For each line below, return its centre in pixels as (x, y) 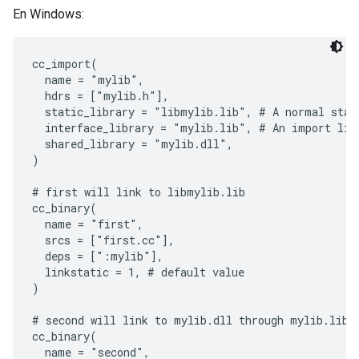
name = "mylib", (88, 80)
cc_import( (65, 64)
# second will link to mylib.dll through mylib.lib (190, 320)
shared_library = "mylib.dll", (133, 144)
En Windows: (48, 14)
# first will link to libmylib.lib (139, 192)
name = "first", (88, 224)
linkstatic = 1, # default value (138, 272)
